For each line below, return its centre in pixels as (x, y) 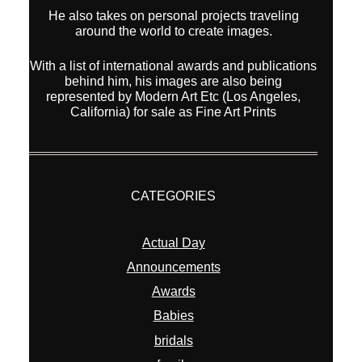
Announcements (173, 267)
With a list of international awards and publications (174, 65)
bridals (173, 340)
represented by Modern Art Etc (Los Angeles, (174, 96)
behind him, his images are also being (174, 81)
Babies (173, 316)
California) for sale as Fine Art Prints (174, 112)
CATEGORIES (174, 196)
